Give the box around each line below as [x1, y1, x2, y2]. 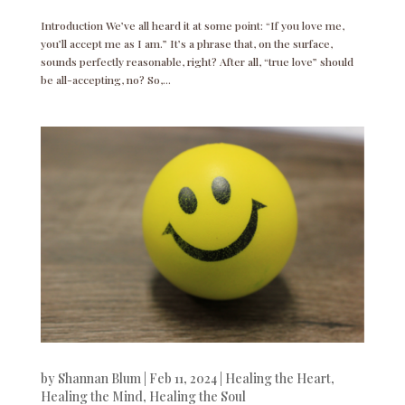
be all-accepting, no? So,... [40, 71, 171, 87]
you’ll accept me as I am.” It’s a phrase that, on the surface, [40, 35, 333, 51]
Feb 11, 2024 [148, 369, 217, 387]
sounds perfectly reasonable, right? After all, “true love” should [40, 53, 353, 69]
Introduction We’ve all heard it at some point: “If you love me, [40, 17, 344, 33]
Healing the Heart [224, 369, 331, 387]
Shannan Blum [57, 369, 141, 387]
